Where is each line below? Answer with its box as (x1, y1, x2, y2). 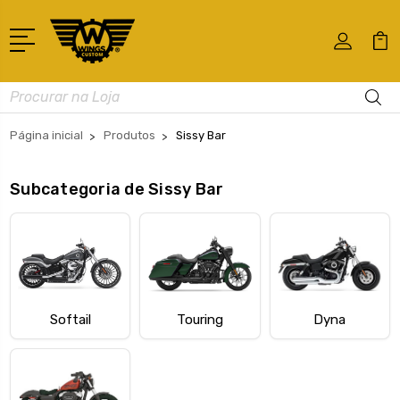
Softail (49, 311, 91, 328)
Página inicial (10, 128, 83, 142)
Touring (176, 311, 223, 328)
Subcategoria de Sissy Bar (10, 179, 224, 199)
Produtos (104, 128, 155, 142)
